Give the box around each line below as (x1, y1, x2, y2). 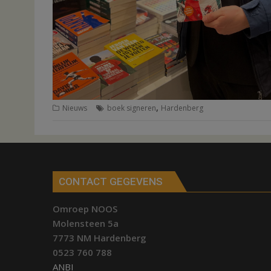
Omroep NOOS (53, 203, 117, 215)
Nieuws (62, 102, 87, 113)
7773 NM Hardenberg (53, 232, 146, 244)
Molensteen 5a (53, 217, 119, 230)
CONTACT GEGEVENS (59, 175, 163, 188)
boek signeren (107, 102, 156, 113)
